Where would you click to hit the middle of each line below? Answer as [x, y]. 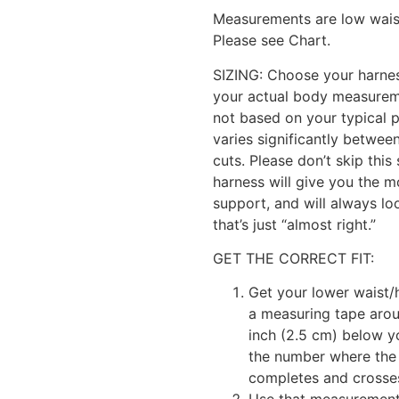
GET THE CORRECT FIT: [293, 259]
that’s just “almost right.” [294, 224]
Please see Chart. [272, 41]
